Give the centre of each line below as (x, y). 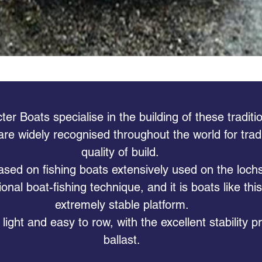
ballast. (122, 240)
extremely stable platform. (122, 205)
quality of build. (122, 152)
